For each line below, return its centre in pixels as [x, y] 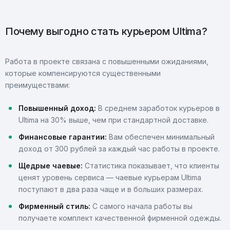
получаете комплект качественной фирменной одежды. [120, 218]
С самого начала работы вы [141, 206]
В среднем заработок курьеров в [158, 108]
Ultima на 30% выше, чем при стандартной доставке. [113, 120]
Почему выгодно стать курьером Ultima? [106, 31]
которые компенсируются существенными [83, 73]
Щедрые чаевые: [51, 166]
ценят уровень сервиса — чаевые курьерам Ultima [110, 177]
